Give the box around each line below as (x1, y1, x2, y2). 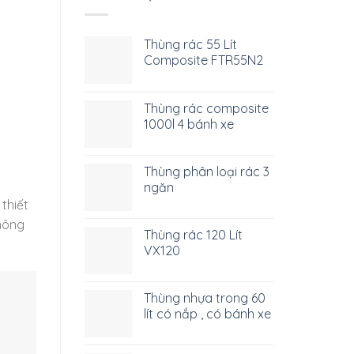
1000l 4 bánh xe (144, 115, 234, 132)
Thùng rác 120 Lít (144, 226, 243, 243)
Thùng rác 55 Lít (144, 36, 237, 52)
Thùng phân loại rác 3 (144, 163, 269, 179)
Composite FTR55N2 (144, 51, 263, 68)
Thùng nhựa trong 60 (144, 289, 265, 306)
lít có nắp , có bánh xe (144, 305, 271, 322)
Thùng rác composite (144, 100, 269, 116)
